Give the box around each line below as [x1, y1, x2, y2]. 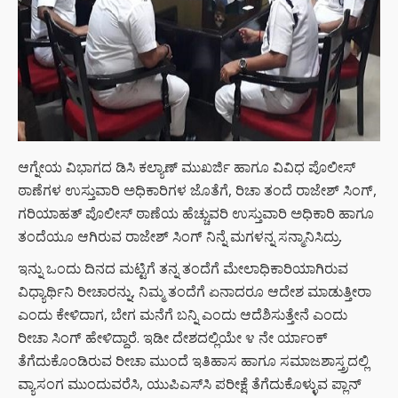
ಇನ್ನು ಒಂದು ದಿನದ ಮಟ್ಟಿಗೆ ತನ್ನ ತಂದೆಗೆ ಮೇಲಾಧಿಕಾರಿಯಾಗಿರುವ [18, 258, 348, 278]
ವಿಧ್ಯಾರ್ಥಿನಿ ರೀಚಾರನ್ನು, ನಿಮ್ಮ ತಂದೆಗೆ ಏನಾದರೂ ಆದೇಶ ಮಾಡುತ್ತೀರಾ [18, 281, 371, 301]
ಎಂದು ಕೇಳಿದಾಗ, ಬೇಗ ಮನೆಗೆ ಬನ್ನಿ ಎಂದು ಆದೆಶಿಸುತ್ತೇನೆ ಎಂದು [18, 304, 347, 324]
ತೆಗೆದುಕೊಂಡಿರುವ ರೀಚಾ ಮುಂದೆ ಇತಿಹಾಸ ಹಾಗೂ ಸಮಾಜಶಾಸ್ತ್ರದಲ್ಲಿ [18, 350, 369, 370]
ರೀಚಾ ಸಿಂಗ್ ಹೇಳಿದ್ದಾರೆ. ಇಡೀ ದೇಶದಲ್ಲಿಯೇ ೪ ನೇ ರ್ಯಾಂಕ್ [18, 327, 328, 347]
